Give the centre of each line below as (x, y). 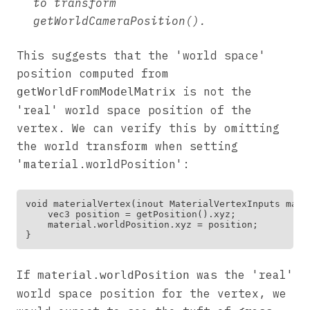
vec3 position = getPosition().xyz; (131, 214)
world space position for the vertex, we (152, 293)
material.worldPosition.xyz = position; (142, 224)
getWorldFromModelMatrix (96, 91)
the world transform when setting (127, 146)
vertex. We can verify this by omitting (148, 128)
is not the (214, 91)
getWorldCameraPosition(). (120, 20)
